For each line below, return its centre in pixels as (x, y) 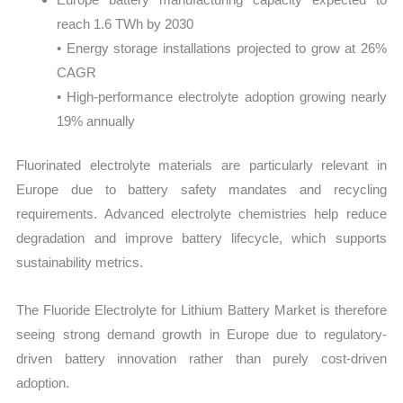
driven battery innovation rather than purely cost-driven (201, 359)
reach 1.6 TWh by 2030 (125, 23)
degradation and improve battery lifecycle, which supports (201, 238)
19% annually (96, 121)
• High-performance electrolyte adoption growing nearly (222, 96)
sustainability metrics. (80, 263)
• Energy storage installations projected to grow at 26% (222, 48)
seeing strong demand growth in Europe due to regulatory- (201, 335)
